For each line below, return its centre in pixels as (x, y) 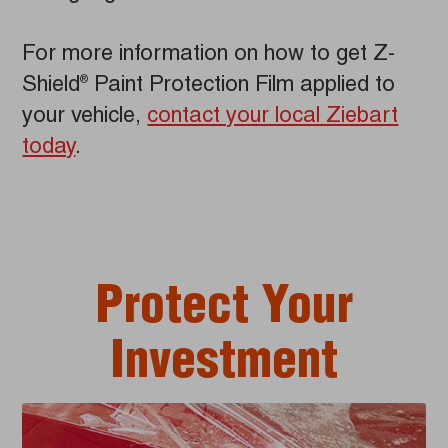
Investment (224, 366)
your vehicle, (85, 117)
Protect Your (224, 311)
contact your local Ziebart (273, 117)
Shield (51, 86)
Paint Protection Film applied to (242, 86)
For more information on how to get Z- (209, 55)
